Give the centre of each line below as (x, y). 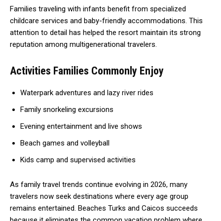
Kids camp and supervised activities (78, 160)
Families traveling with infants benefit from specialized (98, 9)
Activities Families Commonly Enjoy (87, 71)
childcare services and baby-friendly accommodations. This (106, 20)
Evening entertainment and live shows (81, 126)
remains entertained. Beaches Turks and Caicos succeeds (104, 208)
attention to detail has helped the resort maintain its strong (105, 32)
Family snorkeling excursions (67, 109)
